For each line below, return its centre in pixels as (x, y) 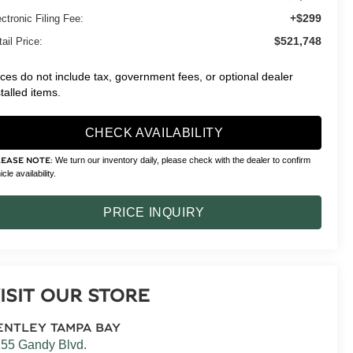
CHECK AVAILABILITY (154, 132)
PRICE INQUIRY (154, 212)
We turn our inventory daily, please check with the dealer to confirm (182, 160)
